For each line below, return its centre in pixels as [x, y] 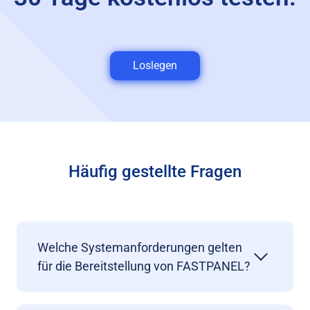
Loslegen [155, 65]
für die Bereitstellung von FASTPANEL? [144, 266]
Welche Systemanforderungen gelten [140, 247]
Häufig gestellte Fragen [155, 172]
